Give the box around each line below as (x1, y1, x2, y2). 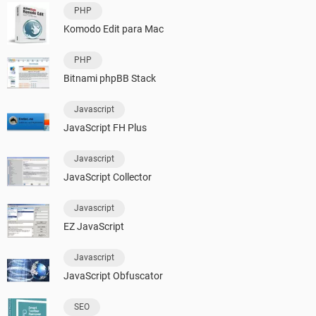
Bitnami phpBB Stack (63, 73, 156, 85)
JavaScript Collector (63, 171, 152, 183)
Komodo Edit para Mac (63, 23, 164, 35)
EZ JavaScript (63, 221, 124, 233)
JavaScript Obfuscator (63, 270, 163, 282)
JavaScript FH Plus (63, 122, 147, 134)
